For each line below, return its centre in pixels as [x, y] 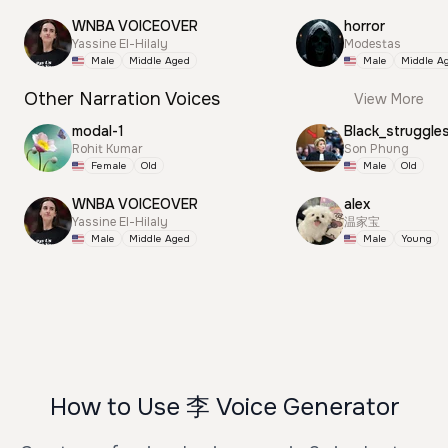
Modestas [372, 44]
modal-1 [98, 131]
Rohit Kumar [107, 149]
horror [364, 26]
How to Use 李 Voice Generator [224, 407]
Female [109, 165]
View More [389, 99]
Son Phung [376, 149]
